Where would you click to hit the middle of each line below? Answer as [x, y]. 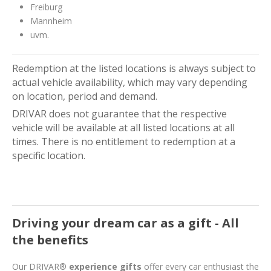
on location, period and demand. [85, 96]
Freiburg [46, 7]
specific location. [49, 156]
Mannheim [51, 21]
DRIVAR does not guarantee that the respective [119, 114]
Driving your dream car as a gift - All [126, 223]
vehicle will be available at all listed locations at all [123, 128]
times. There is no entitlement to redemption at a [124, 142]
